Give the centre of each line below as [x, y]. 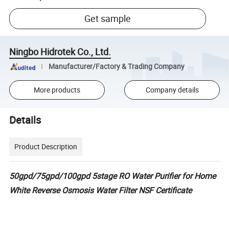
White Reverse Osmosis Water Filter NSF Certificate [101, 190]
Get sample [108, 19]
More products [57, 90]
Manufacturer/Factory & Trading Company [116, 66]
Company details [172, 90]
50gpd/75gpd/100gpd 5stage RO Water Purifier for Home [113, 176]
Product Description [46, 146]
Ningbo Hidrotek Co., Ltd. [60, 52]
